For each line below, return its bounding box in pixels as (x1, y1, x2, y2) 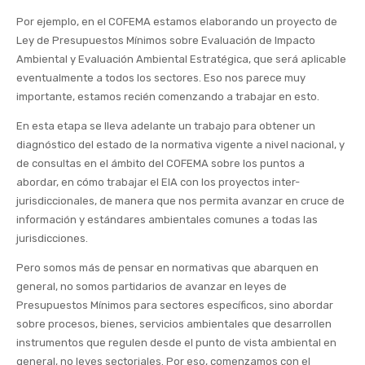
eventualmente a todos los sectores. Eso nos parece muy (16, 72, 306, 85)
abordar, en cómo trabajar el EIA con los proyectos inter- (16, 176, 300, 189)
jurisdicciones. (16, 232, 88, 245)
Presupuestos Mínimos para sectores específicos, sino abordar (16, 299, 333, 312)
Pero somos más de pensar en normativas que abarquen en (16, 262, 319, 275)
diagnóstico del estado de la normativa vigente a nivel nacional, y (16, 139, 345, 152)
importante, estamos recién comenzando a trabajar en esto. (16, 90, 319, 103)
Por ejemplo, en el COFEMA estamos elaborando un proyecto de (16, 15, 337, 29)
